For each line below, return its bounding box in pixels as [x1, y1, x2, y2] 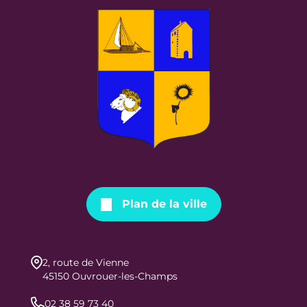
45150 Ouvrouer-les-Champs [42, 270, 177, 283]
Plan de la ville [121, 197, 207, 211]
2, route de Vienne [42, 256, 129, 269]
